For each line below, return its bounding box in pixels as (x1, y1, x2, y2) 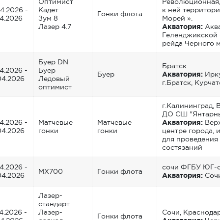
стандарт (38, 199, 70, 208)
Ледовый (38, 74, 70, 82)
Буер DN (38, 57, 68, 66)
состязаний (162, 143, 202, 151)
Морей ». (162, 14, 192, 22)
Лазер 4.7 (38, 22, 71, 30)
